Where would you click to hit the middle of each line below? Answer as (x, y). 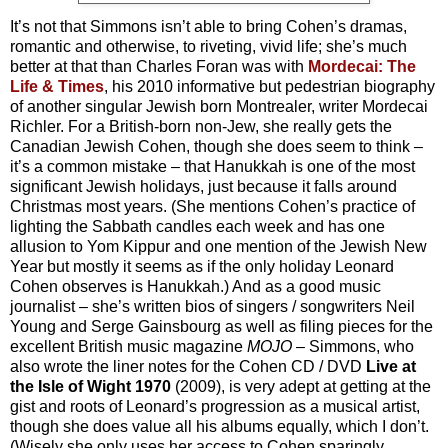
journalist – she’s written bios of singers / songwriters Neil (212, 307)
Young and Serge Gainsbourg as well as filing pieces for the (221, 327)
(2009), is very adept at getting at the (301, 387)
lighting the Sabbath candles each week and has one (197, 227)
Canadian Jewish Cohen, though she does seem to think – (216, 147)
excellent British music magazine (128, 347)
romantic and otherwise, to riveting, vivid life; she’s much (208, 47)
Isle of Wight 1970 (104, 387)
